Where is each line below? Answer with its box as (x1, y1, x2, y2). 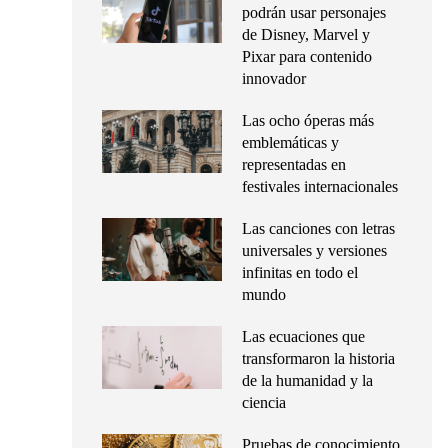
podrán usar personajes (242, 4, 386, 21)
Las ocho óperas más (242, 112, 374, 129)
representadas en (242, 156, 346, 173)
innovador (242, 70, 306, 87)
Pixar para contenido (242, 48, 372, 65)
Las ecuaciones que (242, 328, 365, 345)
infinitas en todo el (242, 264, 358, 281)
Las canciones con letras (242, 220, 395, 237)
